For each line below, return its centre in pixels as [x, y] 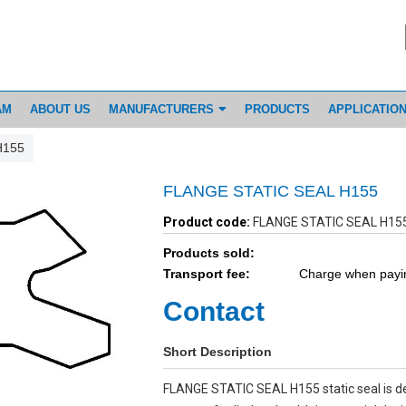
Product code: [206, 222]
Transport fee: [206, 274]
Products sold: [208, 253]
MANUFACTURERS [161, 109]
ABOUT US [60, 109]
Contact [213, 311]
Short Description [217, 352]
